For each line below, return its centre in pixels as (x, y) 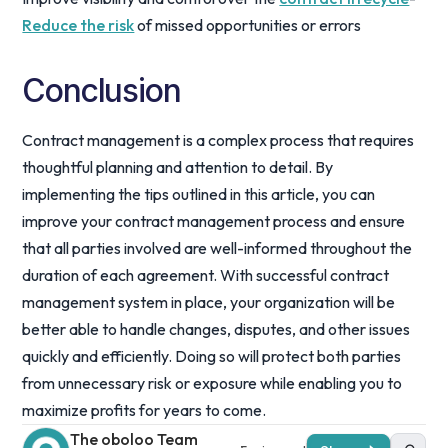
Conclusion (101, 90)
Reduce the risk (78, 25)
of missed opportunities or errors (248, 25)
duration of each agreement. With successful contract (206, 275)
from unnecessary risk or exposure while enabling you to (212, 383)
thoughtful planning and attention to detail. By (178, 167)
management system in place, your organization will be (209, 302)
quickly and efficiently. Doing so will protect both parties (212, 356)
